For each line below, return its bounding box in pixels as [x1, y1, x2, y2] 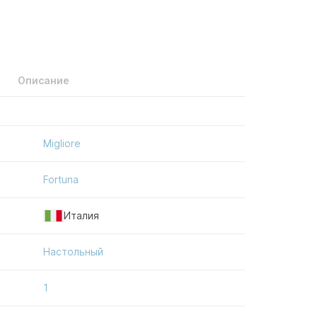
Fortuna [43, 173, 79, 185]
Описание [17, 74, 69, 86]
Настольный [43, 245, 103, 258]
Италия [64, 209, 99, 221]
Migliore [43, 137, 81, 149]
